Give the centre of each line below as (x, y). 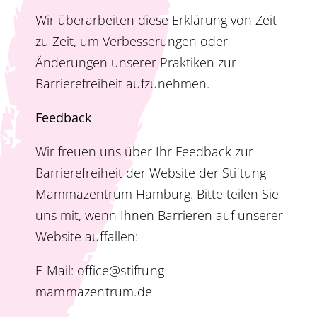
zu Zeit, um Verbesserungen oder (132, 41)
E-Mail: (56, 271)
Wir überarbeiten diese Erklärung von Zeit (156, 20)
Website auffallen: (87, 237)
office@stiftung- (123, 271)
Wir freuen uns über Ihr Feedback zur (144, 152)
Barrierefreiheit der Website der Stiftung (151, 173)
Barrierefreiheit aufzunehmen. (122, 84)
